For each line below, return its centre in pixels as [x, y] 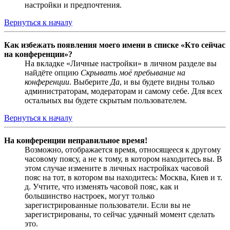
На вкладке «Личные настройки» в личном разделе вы [121, 63]
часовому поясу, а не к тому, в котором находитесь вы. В [123, 159]
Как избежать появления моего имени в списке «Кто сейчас [115, 45]
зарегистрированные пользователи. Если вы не [108, 205]
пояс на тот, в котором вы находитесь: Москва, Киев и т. [123, 177]
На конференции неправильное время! [76, 140]
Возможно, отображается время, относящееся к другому [123, 149]
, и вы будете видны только [167, 82]
